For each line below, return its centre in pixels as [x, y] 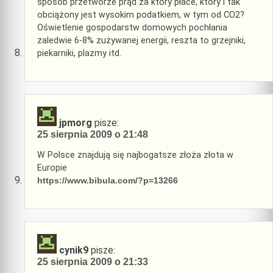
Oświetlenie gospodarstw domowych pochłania [132, 28]
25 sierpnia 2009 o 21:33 [93, 261]
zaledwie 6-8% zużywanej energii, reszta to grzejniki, [141, 41]
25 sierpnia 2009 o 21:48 [93, 134]
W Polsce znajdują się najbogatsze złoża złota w [135, 155]
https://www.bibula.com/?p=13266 [108, 181]
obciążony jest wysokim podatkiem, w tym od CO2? [141, 15]
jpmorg [76, 122]
